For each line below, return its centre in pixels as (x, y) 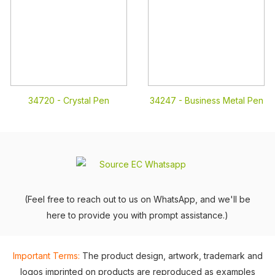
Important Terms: (46, 256)
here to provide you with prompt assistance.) (137, 215)
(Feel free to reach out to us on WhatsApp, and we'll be (137, 199)
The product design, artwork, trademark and (172, 256)
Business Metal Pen (224, 100)
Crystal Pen (86, 100)
